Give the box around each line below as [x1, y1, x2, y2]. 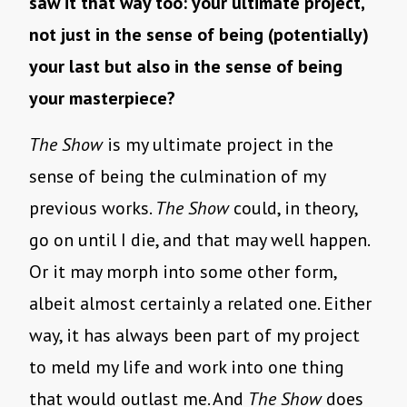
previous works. [29, 196, 155, 221]
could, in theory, [229, 196, 357, 221]
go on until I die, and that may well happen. [29, 228, 369, 253]
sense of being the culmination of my [29, 164, 325, 189]
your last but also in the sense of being [29, 55, 342, 79]
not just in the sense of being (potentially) [29, 23, 369, 47]
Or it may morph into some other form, [29, 260, 336, 284]
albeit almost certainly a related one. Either [29, 292, 372, 316]
